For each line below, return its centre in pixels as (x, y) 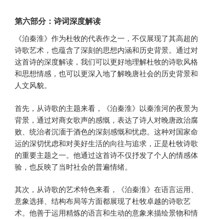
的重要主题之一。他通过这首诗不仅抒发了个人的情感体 (106, 154)
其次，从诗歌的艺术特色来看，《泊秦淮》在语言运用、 (106, 189)
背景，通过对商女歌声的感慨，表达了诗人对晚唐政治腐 (106, 119)
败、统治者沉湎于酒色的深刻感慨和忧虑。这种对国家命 (106, 131)
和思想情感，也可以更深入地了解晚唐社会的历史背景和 (106, 73)
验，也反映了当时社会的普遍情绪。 (73, 166)
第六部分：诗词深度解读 (58, 21)
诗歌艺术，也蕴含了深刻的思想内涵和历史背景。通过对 (106, 50)
